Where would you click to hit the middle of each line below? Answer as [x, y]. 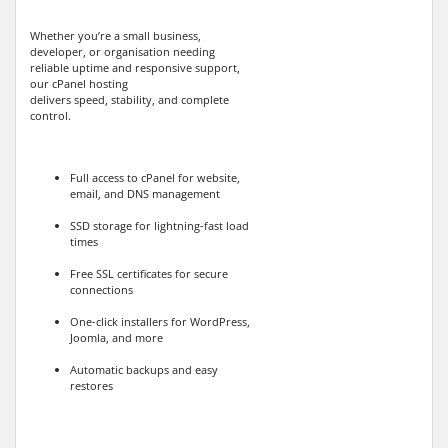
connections [101, 289]
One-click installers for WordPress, [160, 321]
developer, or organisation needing [122, 51]
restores [91, 385]
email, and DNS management [145, 193]
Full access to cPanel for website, [155, 177]
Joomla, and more [116, 337]
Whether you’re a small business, [115, 35]
